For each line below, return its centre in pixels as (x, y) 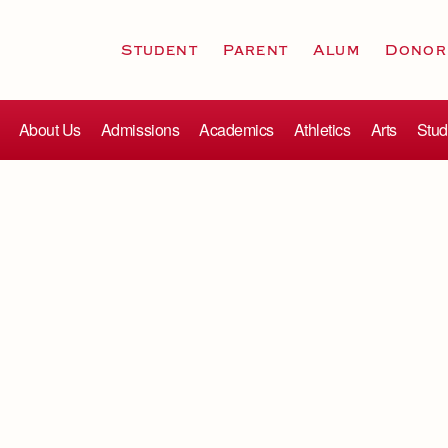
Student (159, 50)
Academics (236, 129)
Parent (255, 50)
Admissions (140, 129)
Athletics (322, 129)
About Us (49, 129)
